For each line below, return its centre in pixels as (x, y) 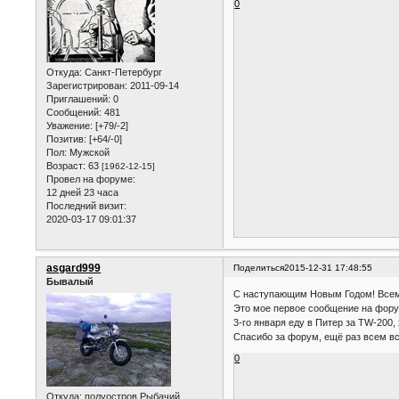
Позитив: (67, 139)
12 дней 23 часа (83, 193)
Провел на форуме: (91, 179)
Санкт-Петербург (122, 73)
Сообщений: (74, 113)
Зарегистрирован (86, 86)
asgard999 (74, 269)
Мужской (89, 153)
